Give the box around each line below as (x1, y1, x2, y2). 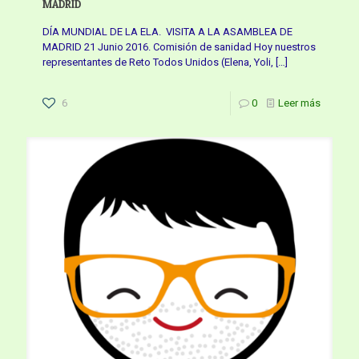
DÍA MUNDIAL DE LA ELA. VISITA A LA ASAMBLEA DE (42, 25, 292, 38)
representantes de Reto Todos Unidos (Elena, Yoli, (42, 55, 273, 68)
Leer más (278, 96, 321, 109)
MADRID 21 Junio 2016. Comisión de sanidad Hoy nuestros (42, 40, 316, 53)
